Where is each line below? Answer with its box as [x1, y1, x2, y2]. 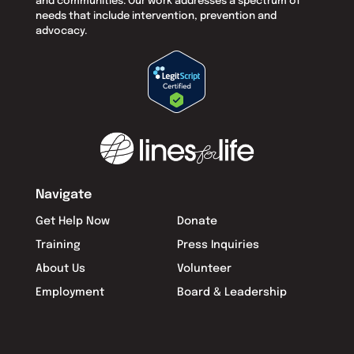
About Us [35, 263, 85, 275]
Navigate [35, 188, 92, 202]
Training [35, 239, 81, 251]
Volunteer [176, 263, 232, 275]
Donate [176, 216, 217, 228]
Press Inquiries [176, 239, 259, 251]
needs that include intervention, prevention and [35, 10, 277, 21]
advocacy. [35, 25, 87, 36]
